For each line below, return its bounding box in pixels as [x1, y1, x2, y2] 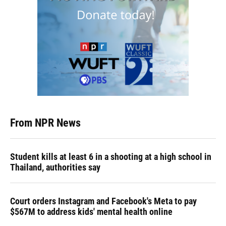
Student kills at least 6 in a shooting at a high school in [10, 151, 211, 162]
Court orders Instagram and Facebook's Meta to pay [10, 196, 197, 206]
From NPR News [10, 117, 81, 129]
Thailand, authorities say [10, 162, 100, 173]
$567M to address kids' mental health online [10, 206, 173, 217]
